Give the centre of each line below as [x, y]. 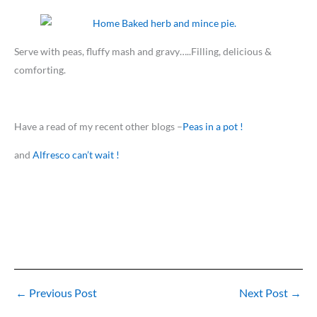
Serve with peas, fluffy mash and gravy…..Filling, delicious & [143, 52]
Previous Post [62, 293]
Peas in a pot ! [213, 127]
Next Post [265, 293]
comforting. [40, 70]
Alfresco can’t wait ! [76, 155]
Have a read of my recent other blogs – [98, 127]
